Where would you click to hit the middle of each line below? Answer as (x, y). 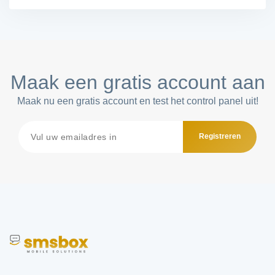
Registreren (220, 137)
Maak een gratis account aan (137, 82)
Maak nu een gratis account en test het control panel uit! (137, 101)
